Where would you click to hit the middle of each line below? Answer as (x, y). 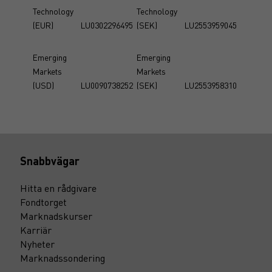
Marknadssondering (63, 258)
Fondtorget (43, 202)
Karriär (36, 230)
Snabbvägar (50, 161)
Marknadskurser (56, 216)
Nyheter (37, 244)
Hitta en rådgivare (58, 188)
